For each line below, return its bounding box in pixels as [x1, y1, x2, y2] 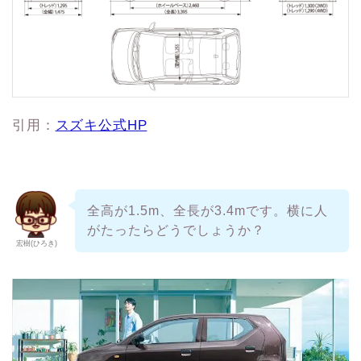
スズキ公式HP [55, 118, 147, 134]
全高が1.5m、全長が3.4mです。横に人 [86, 204, 328, 218]
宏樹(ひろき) [15, 239, 57, 248]
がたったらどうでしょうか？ [86, 223, 265, 238]
